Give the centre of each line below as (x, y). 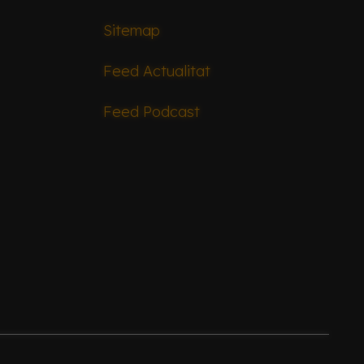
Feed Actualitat (157, 71)
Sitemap (132, 30)
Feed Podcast (152, 111)
